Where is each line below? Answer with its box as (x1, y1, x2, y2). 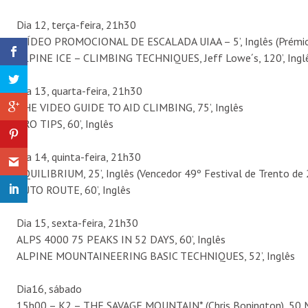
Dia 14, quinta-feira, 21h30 (16, 149, 141, 164)
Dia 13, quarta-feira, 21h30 (16, 83, 142, 98)
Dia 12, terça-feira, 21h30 (16, 17, 136, 32)
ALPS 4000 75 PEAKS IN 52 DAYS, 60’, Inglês (16, 232, 225, 246)
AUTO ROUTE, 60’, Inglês (16, 182, 131, 197)
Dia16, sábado (16, 281, 82, 296)
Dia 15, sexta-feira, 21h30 (16, 215, 138, 230)
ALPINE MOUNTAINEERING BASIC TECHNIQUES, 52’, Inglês (16, 248, 295, 263)
